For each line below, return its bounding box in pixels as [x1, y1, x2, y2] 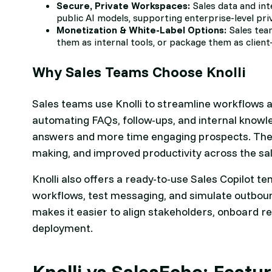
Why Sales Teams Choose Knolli [32, 63, 246, 81]
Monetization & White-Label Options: [56, 24, 229, 36]
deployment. [32, 221, 93, 236]
